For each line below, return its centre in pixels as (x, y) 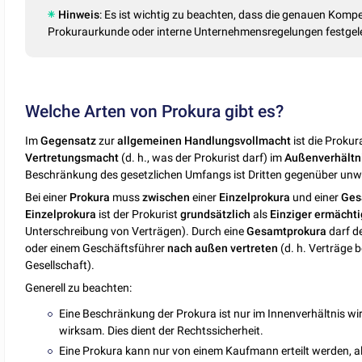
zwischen (166, 198)
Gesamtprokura (287, 232)
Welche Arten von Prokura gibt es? (155, 111)
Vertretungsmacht (72, 158)
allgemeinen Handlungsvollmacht (204, 141)
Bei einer (48, 198)
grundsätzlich (216, 215)
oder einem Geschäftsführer (97, 248)
